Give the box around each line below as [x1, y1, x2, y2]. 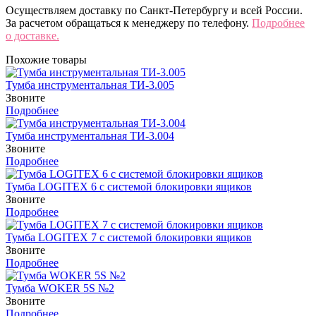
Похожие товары [6, 53, 87, 66]
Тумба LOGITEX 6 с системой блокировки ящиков [6, 180, 252, 193]
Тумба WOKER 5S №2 [6, 281, 114, 294]
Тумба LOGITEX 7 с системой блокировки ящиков [6, 231, 252, 243]
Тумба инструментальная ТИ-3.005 [6, 78, 174, 91]
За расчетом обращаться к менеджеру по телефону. [6, 16, 252, 29]
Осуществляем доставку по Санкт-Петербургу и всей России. [6, 4, 303, 16]
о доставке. [6, 29, 59, 42]
